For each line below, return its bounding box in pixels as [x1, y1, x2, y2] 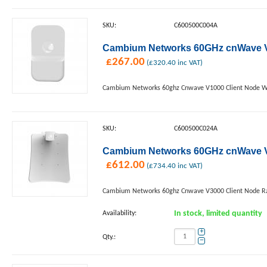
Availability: [103, 210, 136, 217]
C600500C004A [174, 22, 218, 29]
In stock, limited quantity [174, 210, 262, 218]
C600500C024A [174, 125, 218, 132]
